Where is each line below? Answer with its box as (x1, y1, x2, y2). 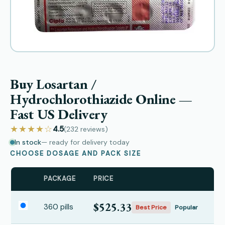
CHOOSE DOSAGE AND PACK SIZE (10, 149, 141, 158)
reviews (80, 124, 105, 134)
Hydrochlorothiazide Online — (10, 90, 192, 108)
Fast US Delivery (10, 105, 107, 123)
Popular (175, 203, 198, 211)
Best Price (136, 203, 167, 211)
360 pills (44, 202, 73, 212)
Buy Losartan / (10, 75, 96, 93)
